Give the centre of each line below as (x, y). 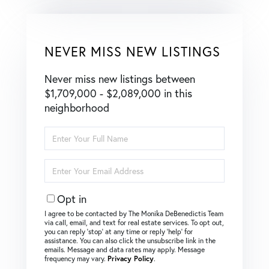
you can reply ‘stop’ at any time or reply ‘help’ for (119, 231)
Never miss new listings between (120, 78)
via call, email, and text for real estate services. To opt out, (134, 222)
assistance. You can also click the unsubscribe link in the (130, 240)
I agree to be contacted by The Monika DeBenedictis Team (134, 213)
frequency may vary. (76, 258)
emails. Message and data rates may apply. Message (125, 249)
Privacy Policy (131, 258)
